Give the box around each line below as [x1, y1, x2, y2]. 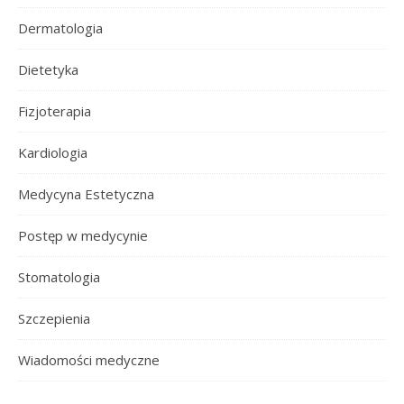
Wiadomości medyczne [18, 351, 160, 369]
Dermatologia [18, 19, 103, 37]
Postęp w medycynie [18, 226, 148, 244]
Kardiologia [18, 143, 87, 161]
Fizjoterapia [18, 102, 91, 120]
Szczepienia [18, 309, 90, 327]
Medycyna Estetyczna [18, 185, 154, 203]
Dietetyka [18, 60, 78, 78]
